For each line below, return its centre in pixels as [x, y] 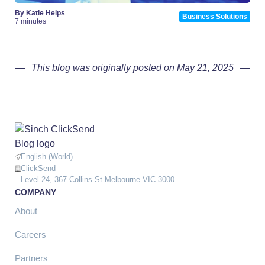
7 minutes [30, 22]
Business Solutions [215, 17]
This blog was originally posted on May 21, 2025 [132, 68]
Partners [31, 258]
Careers [30, 234]
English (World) [47, 157]
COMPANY [35, 192]
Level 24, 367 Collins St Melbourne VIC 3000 [98, 179]
